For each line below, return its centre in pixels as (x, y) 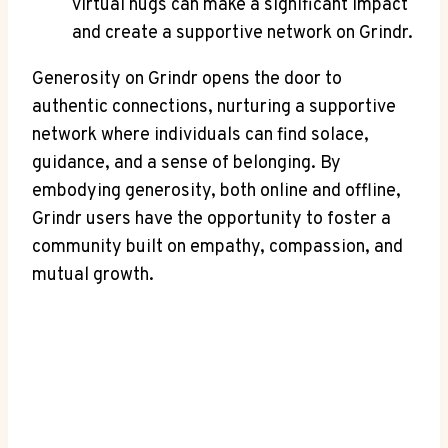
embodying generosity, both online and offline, (216, 191)
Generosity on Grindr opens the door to (187, 79)
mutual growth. (93, 275)
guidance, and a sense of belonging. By (186, 163)
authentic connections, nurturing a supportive (214, 107)
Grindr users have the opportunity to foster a (211, 219)
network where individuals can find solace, (200, 135)
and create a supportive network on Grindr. (242, 33)
